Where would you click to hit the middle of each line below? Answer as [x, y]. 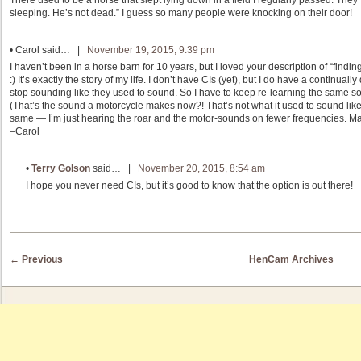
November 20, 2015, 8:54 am [201, 169]
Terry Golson [61, 169]
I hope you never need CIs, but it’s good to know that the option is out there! [189, 186]
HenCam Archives [292, 260]
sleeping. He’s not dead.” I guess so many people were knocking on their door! [181, 13]
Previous [41, 260]
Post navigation [39, 255]
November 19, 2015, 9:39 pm [151, 50]
